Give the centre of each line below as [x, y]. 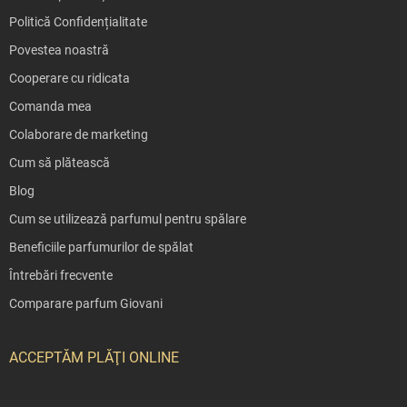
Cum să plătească [60, 162]
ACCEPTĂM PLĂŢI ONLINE [94, 357]
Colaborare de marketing [79, 134]
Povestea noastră [59, 50]
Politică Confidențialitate [78, 21]
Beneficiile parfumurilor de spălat [101, 247]
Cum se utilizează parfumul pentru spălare [128, 218]
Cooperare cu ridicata [69, 78]
